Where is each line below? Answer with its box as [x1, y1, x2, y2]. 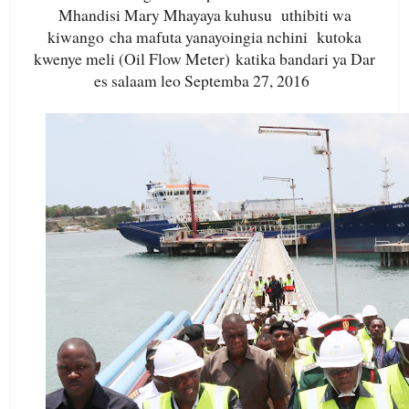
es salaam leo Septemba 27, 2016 [94, 69, 315, 92]
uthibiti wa [275, 4, 351, 26]
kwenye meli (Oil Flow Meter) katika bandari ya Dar [34, 47, 375, 70]
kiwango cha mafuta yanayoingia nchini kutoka [47, 26, 362, 48]
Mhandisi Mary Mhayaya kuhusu [58, 4, 276, 26]
